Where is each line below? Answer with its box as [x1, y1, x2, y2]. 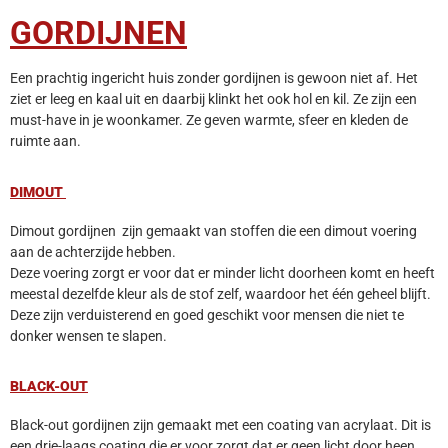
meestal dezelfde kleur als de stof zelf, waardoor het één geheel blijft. [10, 285, 431, 302]
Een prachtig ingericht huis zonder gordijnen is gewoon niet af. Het [10, 70, 418, 87]
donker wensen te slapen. [10, 327, 167, 344]
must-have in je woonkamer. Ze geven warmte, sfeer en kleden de [10, 112, 408, 129]
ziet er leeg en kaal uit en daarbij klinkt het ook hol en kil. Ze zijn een [10, 91, 417, 108]
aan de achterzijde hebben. [10, 243, 176, 260]
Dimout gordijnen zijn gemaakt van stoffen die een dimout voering [10, 222, 417, 239]
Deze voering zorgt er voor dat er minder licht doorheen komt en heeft [10, 264, 435, 281]
